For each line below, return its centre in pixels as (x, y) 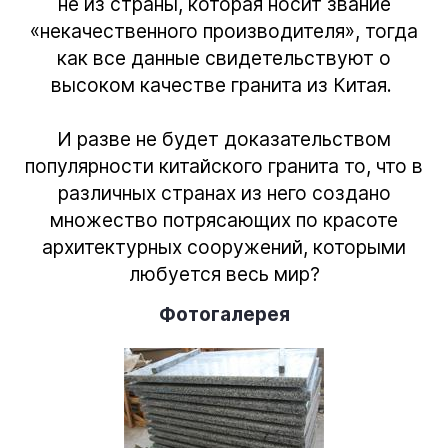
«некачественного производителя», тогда (224, 30)
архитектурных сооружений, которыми (224, 246)
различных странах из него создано (224, 192)
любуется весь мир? (224, 273)
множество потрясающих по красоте (224, 219)
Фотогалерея (224, 313)
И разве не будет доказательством (224, 138)
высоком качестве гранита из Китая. (224, 84)
